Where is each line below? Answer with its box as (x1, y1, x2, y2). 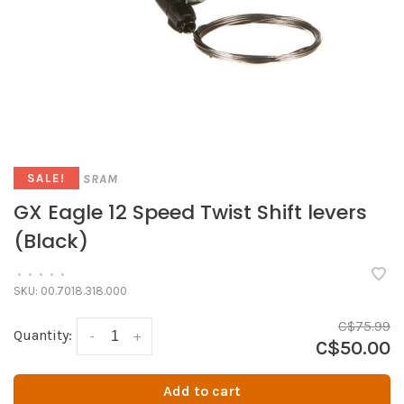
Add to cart (163, 381, 241, 399)
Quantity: (14, 326, 72, 344)
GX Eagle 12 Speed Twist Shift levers (14, 197, 367, 226)
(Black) (14, 226, 88, 255)
